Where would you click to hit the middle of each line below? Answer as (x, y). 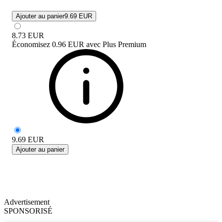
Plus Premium (124, 44)
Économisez (31, 44)
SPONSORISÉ (28, 211)
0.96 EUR (68, 44)
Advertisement (27, 202)
